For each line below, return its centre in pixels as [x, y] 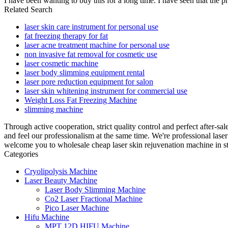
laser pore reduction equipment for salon [89, 81]
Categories [21, 154]
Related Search [28, 9]
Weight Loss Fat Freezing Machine [81, 100]
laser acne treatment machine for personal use [97, 45]
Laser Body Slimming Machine [95, 189]
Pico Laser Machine [77, 208]
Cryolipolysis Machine [61, 171]
